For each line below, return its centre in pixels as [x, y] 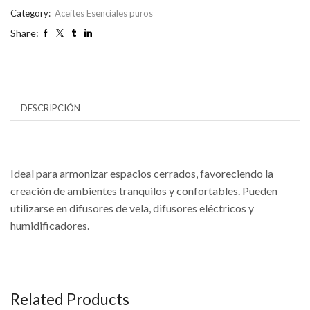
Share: [25, 33]
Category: [31, 13]
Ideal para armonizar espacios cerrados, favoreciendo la [142, 174]
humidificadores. [50, 226]
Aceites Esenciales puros [104, 13]
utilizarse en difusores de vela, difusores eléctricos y [132, 208]
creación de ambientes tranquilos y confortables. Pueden [144, 191]
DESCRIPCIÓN [51, 108]
